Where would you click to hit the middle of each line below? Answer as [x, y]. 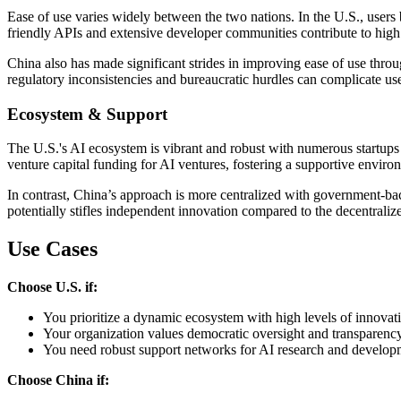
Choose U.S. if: [52, 287]
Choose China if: [58, 380]
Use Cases [52, 249]
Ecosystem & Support [87, 114]
